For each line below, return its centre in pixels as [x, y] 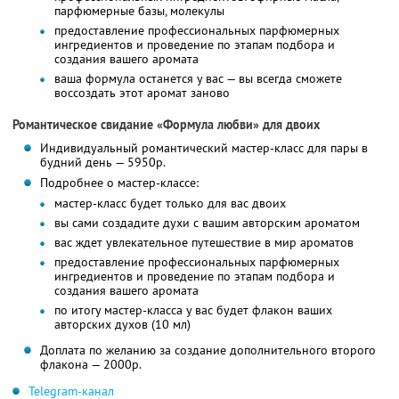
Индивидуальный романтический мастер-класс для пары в [204, 148]
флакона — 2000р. [90, 365]
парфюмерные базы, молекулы [139, 11]
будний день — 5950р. [102, 163]
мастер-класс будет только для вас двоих [170, 204]
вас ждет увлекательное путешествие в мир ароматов [204, 243]
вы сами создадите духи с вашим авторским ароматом [207, 223]
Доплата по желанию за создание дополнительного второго [208, 350]
